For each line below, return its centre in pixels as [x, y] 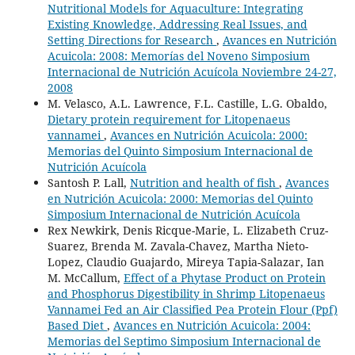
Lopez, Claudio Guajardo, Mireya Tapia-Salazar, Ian [185, 261]
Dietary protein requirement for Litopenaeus [168, 119]
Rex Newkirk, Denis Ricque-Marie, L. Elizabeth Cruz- [187, 230]
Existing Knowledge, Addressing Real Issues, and [177, 24]
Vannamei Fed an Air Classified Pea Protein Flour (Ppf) [192, 309]
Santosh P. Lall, [88, 182]
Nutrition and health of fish [204, 182]
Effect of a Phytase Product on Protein [224, 277]
